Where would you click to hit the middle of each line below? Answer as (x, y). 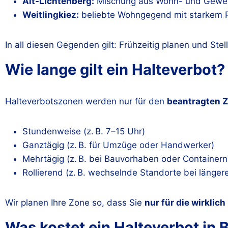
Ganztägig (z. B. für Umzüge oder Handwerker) (118, 145)
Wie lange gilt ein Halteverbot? (115, 69)
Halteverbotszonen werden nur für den (86, 101)
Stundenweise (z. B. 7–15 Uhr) (84, 131)
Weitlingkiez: (51, 15)
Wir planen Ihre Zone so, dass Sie (75, 202)
